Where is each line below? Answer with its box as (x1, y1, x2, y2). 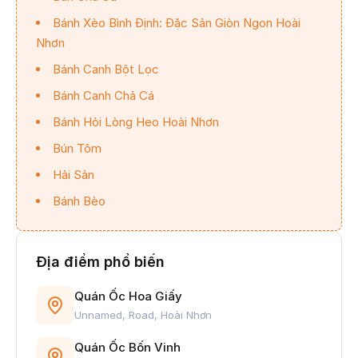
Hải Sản (53, 166, 94, 182)
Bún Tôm (53, 140, 101, 156)
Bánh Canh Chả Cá (53, 87, 154, 103)
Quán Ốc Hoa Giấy (74, 288, 182, 304)
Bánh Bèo (53, 193, 105, 209)
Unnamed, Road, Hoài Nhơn (74, 308, 212, 321)
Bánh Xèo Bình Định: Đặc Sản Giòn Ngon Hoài (53, 14, 300, 30)
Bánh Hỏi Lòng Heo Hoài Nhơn (53, 113, 219, 129)
